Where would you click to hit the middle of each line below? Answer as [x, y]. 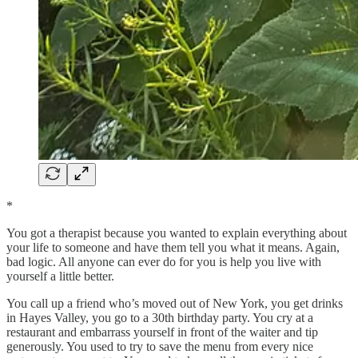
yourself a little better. [60, 276]
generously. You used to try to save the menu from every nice [160, 346]
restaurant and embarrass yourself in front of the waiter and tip [162, 332]
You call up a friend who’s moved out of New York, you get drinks [175, 303]
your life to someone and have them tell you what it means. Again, [173, 247]
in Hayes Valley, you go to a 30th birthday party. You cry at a [160, 317]
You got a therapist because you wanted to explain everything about [177, 233]
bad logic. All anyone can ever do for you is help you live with [164, 261]
